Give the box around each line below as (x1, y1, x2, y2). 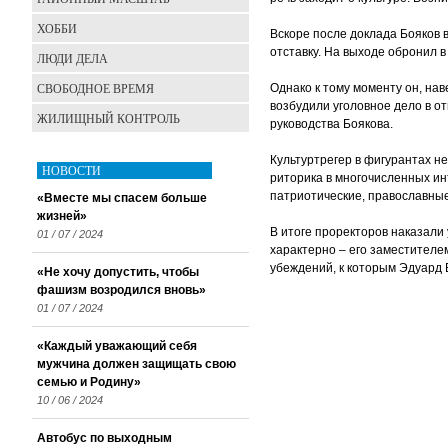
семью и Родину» (37, 375, 141, 389)
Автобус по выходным (37, 431, 172, 445)
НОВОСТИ (42, 162, 101, 178)
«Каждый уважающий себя (37, 339, 197, 353)
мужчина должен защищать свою (37, 357, 236, 371)
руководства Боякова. (270, 117, 393, 131)
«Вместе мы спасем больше (37, 191, 207, 205)
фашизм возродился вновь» (37, 283, 206, 297)
